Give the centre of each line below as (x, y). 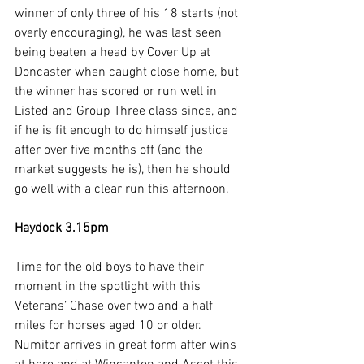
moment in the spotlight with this (109, 287)
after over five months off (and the (110, 151)
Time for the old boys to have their (111, 268)
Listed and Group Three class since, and (128, 112)
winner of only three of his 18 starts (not (128, 14)
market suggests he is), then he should (124, 170)
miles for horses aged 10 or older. (110, 326)
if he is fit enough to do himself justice (123, 131)
